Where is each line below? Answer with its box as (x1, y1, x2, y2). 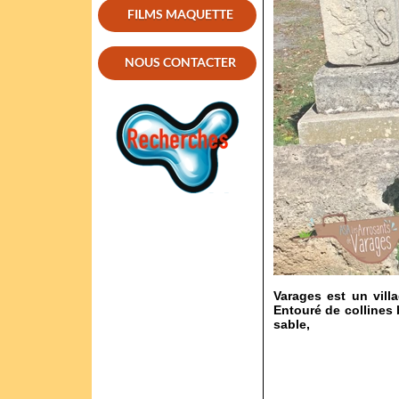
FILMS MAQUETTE (126, 6, 233, 21)
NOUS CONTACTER (124, 54, 236, 69)
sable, (273, 317, 310, 331)
